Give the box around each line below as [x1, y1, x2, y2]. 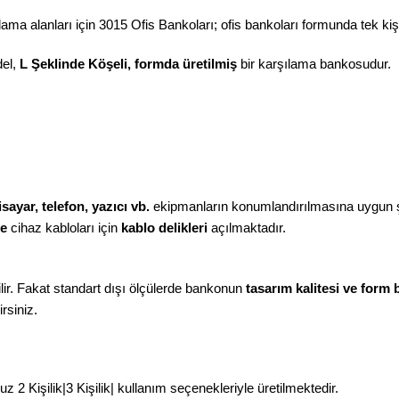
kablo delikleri [121, 220, 208, 235]
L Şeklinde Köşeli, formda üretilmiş [20, 56, 237, 71]
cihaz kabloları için [7, 220, 121, 235]
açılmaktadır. [208, 220, 286, 235]
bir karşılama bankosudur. [237, 56, 391, 71]
